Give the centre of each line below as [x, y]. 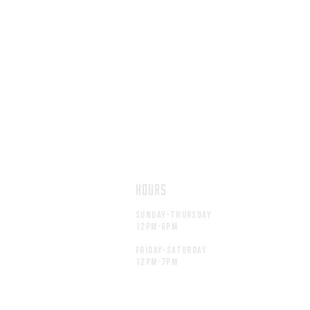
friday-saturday [171, 250]
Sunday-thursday [174, 215]
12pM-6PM [157, 227]
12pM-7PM [157, 262]
